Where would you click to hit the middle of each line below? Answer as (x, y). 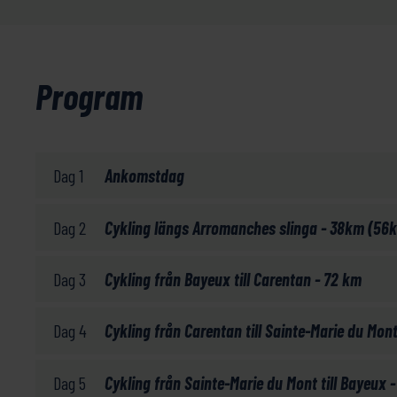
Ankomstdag (144, 176)
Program (89, 96)
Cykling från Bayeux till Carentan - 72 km (233, 279)
